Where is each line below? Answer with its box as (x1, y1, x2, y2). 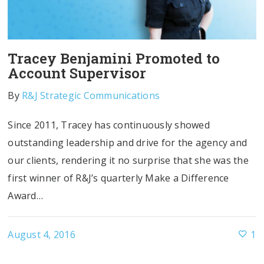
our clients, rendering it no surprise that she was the (8, 153, 249, 167)
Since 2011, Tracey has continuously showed (8, 118, 210, 131)
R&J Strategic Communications (22, 88, 160, 102)
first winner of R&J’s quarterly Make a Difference (8, 171, 229, 184)
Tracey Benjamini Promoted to (8, 48, 220, 68)
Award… (8, 189, 43, 202)
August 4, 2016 (8, 228, 75, 242)
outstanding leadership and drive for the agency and (8, 136, 247, 149)
